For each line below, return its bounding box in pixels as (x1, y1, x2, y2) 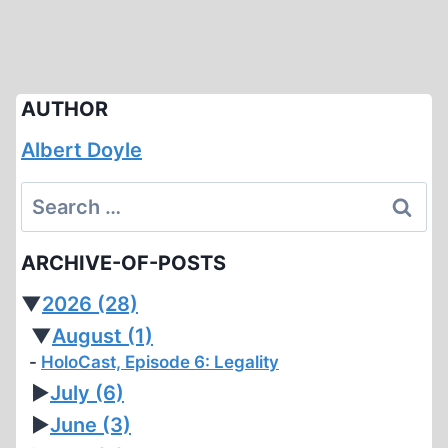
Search (20, 185, 88, 209)
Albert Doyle (21, 138, 142, 162)
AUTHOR (21, 97, 108, 121)
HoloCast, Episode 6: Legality (41, 352, 279, 372)
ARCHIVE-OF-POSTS (21, 251, 226, 275)
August (52, 324, 127, 348)
